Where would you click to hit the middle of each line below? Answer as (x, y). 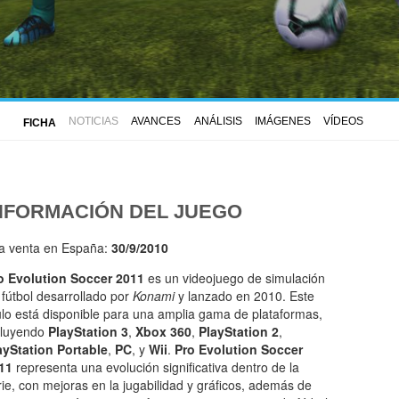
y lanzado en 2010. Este (244, 296)
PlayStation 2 (239, 332)
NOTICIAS (94, 122)
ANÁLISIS (218, 122)
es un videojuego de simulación (235, 278)
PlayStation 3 (88, 332)
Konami (154, 296)
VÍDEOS (343, 122)
